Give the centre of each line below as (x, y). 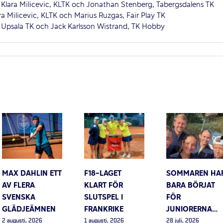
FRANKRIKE (104, 209)
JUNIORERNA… (192, 209)
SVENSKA (19, 197)
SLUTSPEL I (104, 197)
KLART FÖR (104, 185)
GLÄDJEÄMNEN (29, 209)
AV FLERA (18, 185)
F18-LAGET (103, 173)
